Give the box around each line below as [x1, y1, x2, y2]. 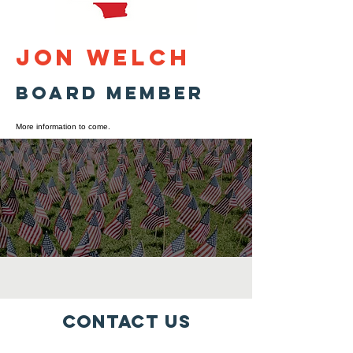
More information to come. [16, 122, 110, 131]
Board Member [16, 82, 204, 104]
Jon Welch [16, 43, 191, 72]
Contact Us [61, 310, 191, 333]
